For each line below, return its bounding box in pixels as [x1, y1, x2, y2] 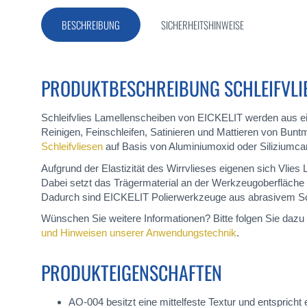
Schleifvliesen [41, 140, 103, 152]
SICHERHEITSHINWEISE [161, 17, 244, 32]
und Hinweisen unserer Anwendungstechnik [41, 227, 236, 238]
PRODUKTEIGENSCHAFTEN [41, 258, 222, 286]
